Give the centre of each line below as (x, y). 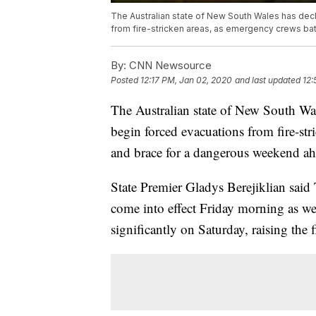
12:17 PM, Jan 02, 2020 (186, 80)
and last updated (268, 80)
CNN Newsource (169, 66)
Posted (126, 80)
